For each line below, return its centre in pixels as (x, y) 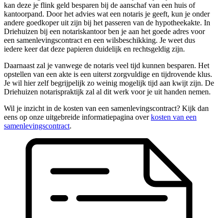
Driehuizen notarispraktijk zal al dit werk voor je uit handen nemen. (107, 91)
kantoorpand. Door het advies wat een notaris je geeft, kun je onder (107, 14)
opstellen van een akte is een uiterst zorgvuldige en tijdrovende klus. (108, 74)
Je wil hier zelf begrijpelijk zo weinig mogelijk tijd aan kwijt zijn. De (109, 83)
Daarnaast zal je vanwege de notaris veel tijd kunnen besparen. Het (107, 65)
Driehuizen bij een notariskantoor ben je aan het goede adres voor (104, 31)
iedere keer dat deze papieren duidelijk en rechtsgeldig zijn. (94, 49)
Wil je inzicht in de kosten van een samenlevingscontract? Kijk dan (106, 108)
